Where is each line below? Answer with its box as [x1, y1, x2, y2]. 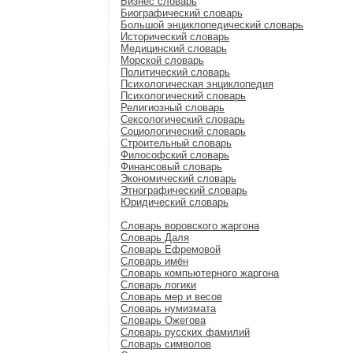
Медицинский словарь [121, 43, 227, 54]
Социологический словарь [121, 125, 246, 137]
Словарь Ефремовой [121, 243, 221, 255]
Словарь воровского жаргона [121, 220, 259, 232]
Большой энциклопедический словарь [121, 19, 303, 31]
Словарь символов [121, 338, 211, 350]
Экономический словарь [121, 173, 236, 184]
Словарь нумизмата [121, 303, 216, 314]
